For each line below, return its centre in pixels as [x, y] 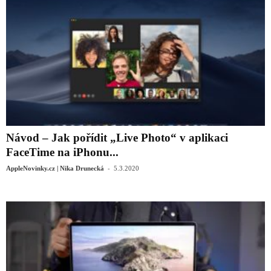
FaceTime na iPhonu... [62, 152]
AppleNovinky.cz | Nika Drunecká [55, 168]
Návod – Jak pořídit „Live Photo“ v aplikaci [117, 137]
